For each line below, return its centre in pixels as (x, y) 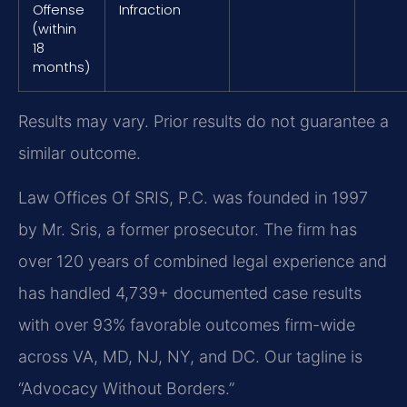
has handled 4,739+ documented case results (190, 293)
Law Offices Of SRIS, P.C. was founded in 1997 (193, 198)
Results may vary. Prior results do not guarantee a (203, 121)
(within (55, 29)
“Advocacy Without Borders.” (126, 389)
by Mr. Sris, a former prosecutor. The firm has (188, 230)
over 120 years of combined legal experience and (203, 262)
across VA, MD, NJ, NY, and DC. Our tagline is (190, 357)
